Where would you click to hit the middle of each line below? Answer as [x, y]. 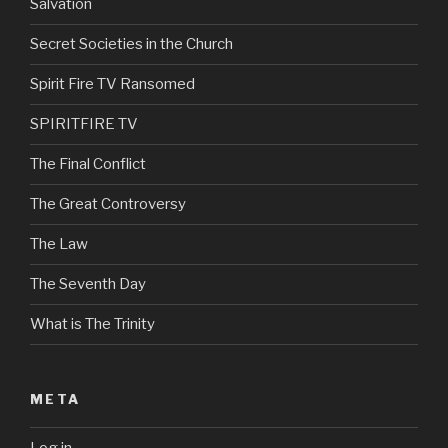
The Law [59, 244]
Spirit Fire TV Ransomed [112, 84]
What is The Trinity [92, 324]
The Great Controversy [108, 204]
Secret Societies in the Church [131, 44]
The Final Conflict [88, 164]
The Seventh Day [88, 284]
